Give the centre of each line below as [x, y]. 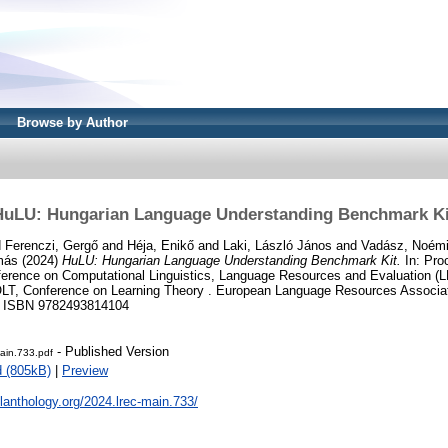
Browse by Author [72, 122]
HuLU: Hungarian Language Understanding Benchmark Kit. [231, 260]
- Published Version [111, 352]
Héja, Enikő [160, 245]
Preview [85, 371]
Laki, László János [277, 245]
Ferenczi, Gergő [51, 245]
